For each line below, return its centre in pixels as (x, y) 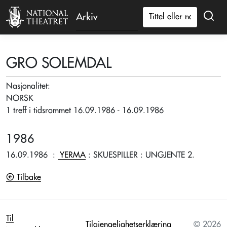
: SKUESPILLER (112, 155)
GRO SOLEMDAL (59, 63)
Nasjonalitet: (29, 86)
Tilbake (28, 177)
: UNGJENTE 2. (166, 155)
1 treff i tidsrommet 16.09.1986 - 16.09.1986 (85, 110)
